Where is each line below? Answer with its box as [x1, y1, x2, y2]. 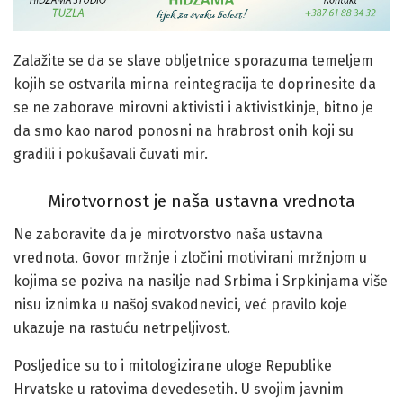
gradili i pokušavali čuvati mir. [13, 145, 208, 163]
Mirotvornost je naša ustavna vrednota [48, 191, 355, 212]
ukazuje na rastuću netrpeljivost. [13, 318, 230, 336]
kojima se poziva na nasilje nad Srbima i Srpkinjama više [13, 272, 388, 290]
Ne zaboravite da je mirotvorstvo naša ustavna [13, 225, 323, 243]
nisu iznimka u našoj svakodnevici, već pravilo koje [13, 295, 347, 313]
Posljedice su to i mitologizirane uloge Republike [13, 356, 332, 374]
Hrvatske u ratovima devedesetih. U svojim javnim [13, 380, 344, 398]
